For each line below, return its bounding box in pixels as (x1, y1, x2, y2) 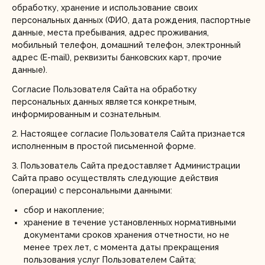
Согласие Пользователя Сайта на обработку (12, 85, 197, 94)
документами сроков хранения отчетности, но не (24, 230, 230, 240)
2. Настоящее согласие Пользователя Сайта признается (12, 129, 245, 138)
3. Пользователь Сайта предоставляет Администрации (12, 161, 240, 170)
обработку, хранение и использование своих (12, 3, 198, 12)
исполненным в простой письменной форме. (12, 141, 196, 151)
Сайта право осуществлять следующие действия (12, 173, 218, 183)
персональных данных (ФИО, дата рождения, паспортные (12, 15, 251, 25)
